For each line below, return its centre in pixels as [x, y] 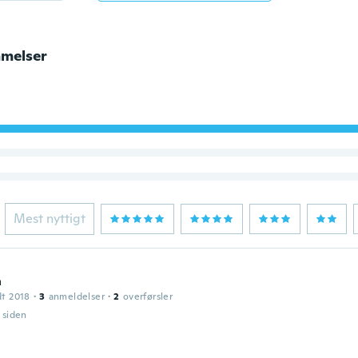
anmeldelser [76, 296]
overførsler [148, 296]
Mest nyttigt [49, 219]
